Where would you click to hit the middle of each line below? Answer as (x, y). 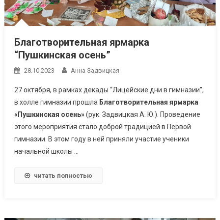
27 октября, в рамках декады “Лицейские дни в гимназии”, (109, 90)
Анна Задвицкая (95, 71)
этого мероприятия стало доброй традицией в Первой (102, 127)
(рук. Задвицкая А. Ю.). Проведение (142, 115)
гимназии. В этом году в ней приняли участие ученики (101, 139)
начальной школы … (46, 151)
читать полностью (63, 176)
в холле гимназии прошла (56, 102)
